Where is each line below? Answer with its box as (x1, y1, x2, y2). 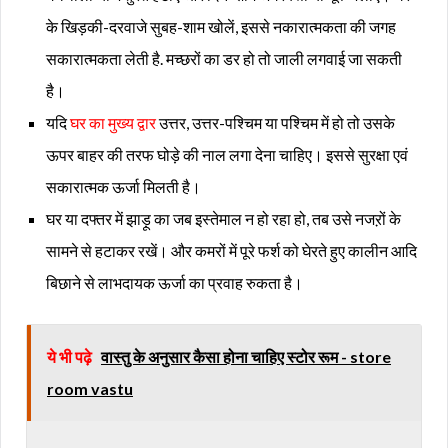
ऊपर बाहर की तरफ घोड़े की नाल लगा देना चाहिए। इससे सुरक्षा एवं (46, 144, 408, 164)
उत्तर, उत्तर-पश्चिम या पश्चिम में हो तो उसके (156, 112, 395, 132)
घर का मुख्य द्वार (70, 112, 156, 132)
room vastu (47, 378, 133, 398)
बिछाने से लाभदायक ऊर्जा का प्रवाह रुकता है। (46, 272, 303, 292)
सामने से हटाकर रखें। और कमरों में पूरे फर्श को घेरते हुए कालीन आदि (46, 240, 417, 260)
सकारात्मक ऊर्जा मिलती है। (46, 176, 201, 196)
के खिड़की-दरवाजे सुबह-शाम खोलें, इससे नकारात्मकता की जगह (46, 16, 396, 36)
